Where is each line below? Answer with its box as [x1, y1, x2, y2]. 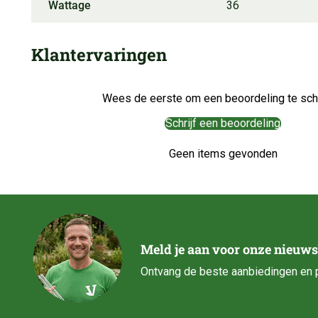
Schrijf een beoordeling [165, 116, 280, 130]
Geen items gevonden [168, 146, 278, 160]
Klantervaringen [31, 43, 167, 66]
